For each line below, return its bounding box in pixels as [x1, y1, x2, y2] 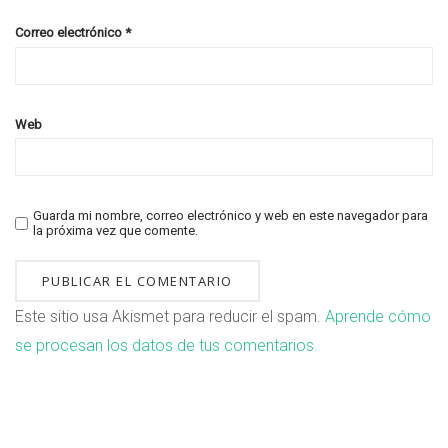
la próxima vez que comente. [33, 223, 198, 239]
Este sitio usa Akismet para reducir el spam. [15, 307, 325, 327]
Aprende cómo [325, 307, 431, 327]
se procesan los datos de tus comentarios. [15, 336, 318, 356]
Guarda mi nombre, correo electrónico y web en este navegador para [33, 208, 428, 224]
